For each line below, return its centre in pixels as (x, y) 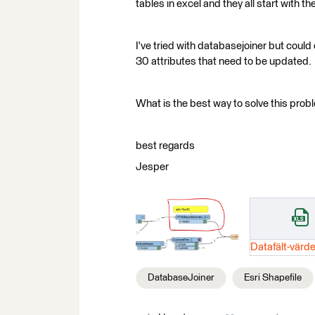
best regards (165, 146)
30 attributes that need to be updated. (224, 62)
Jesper (152, 167)
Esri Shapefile (273, 277)
